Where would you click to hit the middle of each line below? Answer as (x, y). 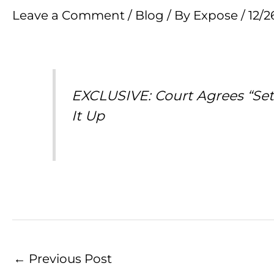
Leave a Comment (68, 16)
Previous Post (69, 258)
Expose (217, 16)
